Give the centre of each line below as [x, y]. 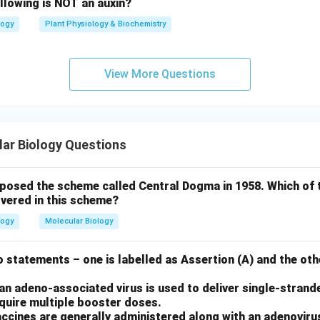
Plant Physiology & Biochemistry [105, 24]
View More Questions [160, 74]
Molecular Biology [79, 221]
